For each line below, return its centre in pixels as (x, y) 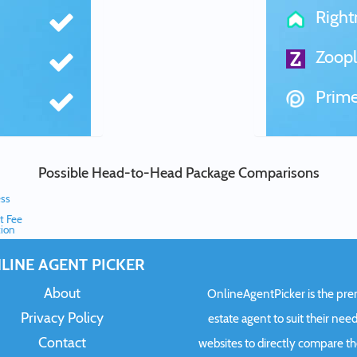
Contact (62, 343)
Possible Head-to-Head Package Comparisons (178, 173)
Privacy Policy (62, 318)
